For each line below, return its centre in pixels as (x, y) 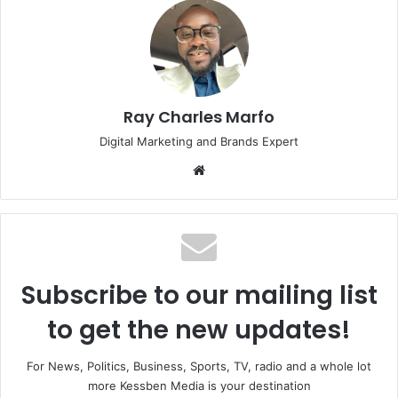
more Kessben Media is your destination (199, 386)
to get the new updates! (199, 330)
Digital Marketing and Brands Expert (199, 142)
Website (234, 170)
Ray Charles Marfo (199, 117)
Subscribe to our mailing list (199, 296)
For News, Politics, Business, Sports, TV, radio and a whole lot (199, 366)
